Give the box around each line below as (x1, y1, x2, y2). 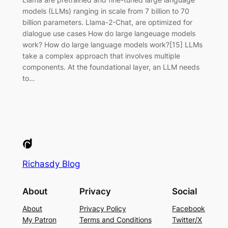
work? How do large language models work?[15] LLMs (22, 40, 203, 49)
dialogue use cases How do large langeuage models (22, 28, 195, 38)
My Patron (22, 215, 56, 224)
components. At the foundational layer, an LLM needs (22, 62, 199, 71)
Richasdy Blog (22, 158, 80, 169)
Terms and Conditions (79, 215, 152, 224)
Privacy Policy (79, 204, 126, 213)
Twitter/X (172, 215, 203, 224)
